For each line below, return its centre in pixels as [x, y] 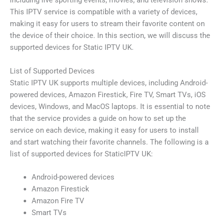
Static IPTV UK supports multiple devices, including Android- [109, 83]
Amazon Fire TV [58, 201]
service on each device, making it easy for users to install [104, 130]
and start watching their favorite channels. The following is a [109, 142]
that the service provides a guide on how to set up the [98, 118]
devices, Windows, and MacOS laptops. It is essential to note [110, 106]
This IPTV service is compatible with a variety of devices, [104, 12]
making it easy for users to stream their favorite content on [107, 24]
